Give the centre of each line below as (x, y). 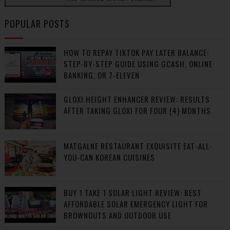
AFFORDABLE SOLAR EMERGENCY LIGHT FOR (136, 204)
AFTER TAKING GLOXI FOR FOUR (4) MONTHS (137, 110)
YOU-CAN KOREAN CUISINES (109, 157)
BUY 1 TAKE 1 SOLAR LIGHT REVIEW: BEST (132, 193)
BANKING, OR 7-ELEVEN (101, 75)
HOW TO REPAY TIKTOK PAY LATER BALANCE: (136, 52)
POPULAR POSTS (37, 24)
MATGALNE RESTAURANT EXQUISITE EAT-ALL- (138, 146)
